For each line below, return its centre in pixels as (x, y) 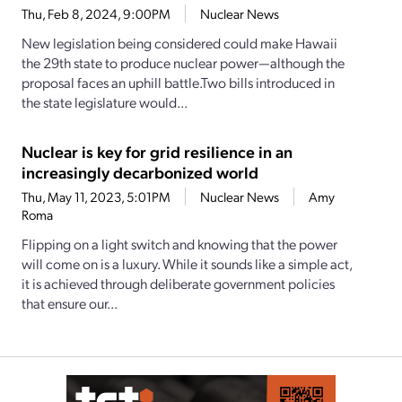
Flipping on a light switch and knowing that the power (179, 244)
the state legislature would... (105, 102)
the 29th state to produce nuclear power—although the (183, 63)
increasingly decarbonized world (140, 172)
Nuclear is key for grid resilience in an (157, 152)
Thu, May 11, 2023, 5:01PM (96, 197)
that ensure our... (70, 303)
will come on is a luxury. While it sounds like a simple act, (187, 264)
